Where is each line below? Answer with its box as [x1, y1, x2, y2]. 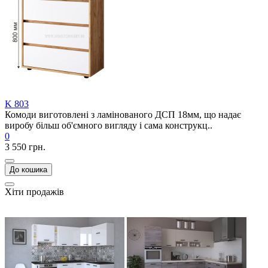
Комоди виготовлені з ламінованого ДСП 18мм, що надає [5, 109, 241, 120]
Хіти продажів [5, 187, 64, 197]
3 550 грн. [5, 142, 45, 152]
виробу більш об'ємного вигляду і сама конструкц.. [5, 120, 212, 130]
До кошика [10, 165, 47, 174]
